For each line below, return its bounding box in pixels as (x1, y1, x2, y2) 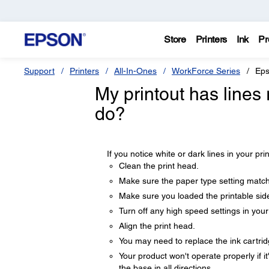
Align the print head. (118, 221, 195, 231)
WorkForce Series (172, 66, 240, 76)
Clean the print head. (118, 161, 199, 171)
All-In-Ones (114, 66, 157, 76)
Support (24, 66, 55, 76)
